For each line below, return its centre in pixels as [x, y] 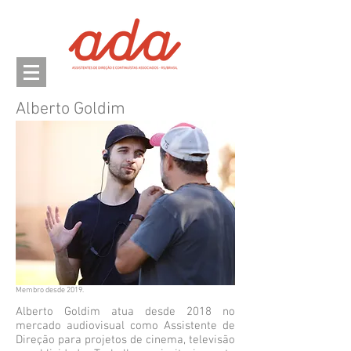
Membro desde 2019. [50, 290]
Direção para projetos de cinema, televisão [125, 340]
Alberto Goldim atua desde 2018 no [125, 312]
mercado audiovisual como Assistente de [125, 326]
